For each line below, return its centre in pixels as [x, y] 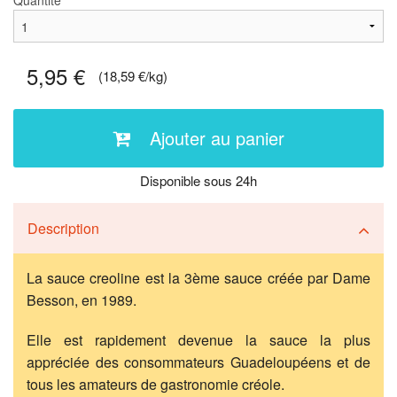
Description [63, 229]
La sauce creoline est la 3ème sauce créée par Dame [198, 278]
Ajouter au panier [217, 138]
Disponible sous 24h [198, 181]
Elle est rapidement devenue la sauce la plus [198, 340]
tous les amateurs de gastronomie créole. [156, 385]
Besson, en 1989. [82, 300]
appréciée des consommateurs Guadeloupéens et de [198, 362]
